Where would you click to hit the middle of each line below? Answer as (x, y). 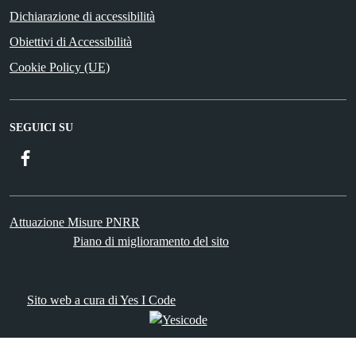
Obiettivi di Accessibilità (71, 42)
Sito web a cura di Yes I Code (101, 300)
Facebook (59, 157)
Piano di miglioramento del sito (151, 242)
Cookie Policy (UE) (60, 68)
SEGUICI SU (41, 128)
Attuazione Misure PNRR (75, 222)
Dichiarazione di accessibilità (82, 17)
